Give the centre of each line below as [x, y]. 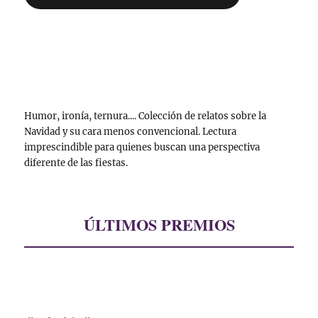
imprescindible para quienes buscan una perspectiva [142, 148]
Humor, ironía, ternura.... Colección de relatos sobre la [146, 116]
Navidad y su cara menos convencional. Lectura [131, 132]
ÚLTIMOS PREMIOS [159, 225]
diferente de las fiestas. [76, 163]
